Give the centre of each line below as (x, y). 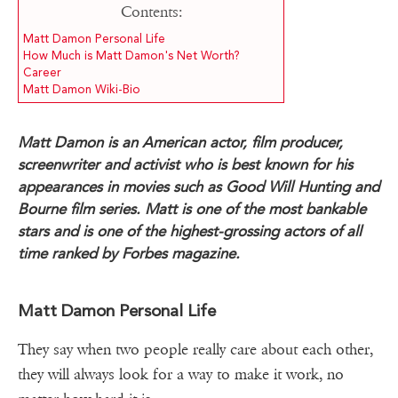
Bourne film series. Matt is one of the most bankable (192, 209)
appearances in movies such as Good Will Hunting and (199, 187)
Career (42, 73)
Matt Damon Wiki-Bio (82, 90)
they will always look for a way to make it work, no (181, 375)
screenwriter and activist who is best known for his (185, 165)
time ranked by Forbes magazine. (129, 254)
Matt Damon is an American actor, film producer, (180, 143)
